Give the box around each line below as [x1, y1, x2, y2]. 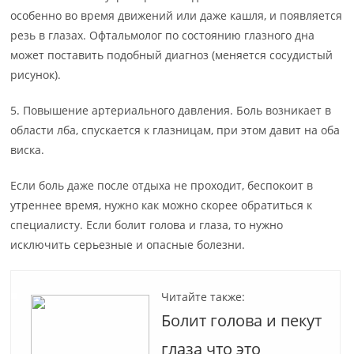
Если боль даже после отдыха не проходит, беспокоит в [10, 178, 314, 194]
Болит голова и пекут [161, 310, 322, 332]
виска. [10, 142, 45, 158]
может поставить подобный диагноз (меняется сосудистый [10, 47, 333, 63]
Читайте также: [161, 289, 246, 305]
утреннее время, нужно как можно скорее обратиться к [10, 198, 313, 213]
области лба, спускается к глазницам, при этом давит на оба [10, 122, 341, 138]
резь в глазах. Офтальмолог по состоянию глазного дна [10, 28, 315, 43]
